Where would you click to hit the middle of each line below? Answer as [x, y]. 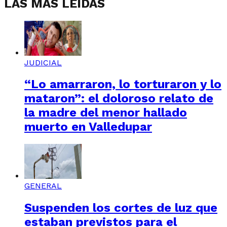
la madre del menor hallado [106, 113]
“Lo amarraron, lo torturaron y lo [123, 84]
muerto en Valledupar [88, 127]
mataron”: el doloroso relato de [119, 99]
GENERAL [43, 186]
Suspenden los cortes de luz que [121, 208]
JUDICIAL [43, 62]
